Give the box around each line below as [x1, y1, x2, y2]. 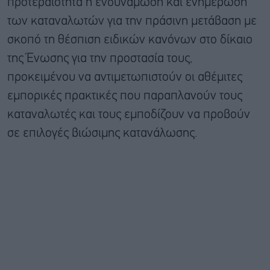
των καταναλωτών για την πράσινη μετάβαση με [7, 16, 257, 28]
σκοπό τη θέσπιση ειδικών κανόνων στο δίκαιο [7, 34, 253, 46]
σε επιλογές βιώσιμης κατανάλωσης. [7, 128, 198, 140]
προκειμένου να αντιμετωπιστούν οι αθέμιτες [7, 72, 242, 84]
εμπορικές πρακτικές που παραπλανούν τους [7, 90, 242, 102]
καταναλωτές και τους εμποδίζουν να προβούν [7, 109, 250, 121]
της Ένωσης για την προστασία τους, [7, 53, 192, 65]
